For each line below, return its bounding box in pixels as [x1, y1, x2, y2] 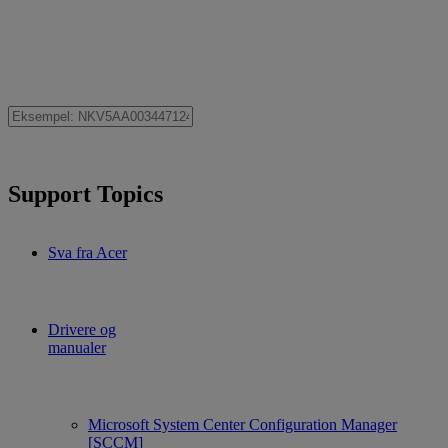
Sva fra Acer [48, 243, 127, 261]
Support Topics [8, 180, 163, 207]
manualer [48, 338, 106, 356]
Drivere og [48, 320, 116, 338]
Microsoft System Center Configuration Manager [88, 415, 397, 433]
